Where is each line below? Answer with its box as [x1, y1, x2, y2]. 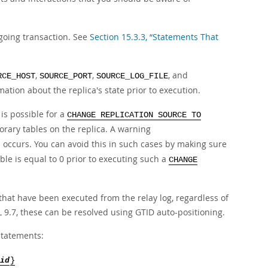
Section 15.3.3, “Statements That [90, 31, 218, 42]
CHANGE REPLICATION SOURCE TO [67, 111, 201, 120]
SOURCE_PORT [39, 72, 92, 81]
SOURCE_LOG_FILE [96, 72, 168, 81]
